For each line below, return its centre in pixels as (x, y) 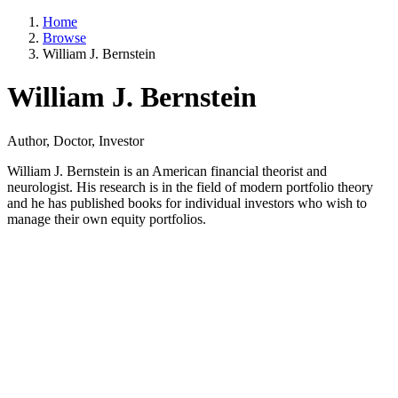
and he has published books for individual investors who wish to (187, 203)
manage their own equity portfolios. (107, 219)
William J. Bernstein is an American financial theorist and (167, 171)
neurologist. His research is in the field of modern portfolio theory (190, 187)
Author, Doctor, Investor (76, 140)
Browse (64, 38)
